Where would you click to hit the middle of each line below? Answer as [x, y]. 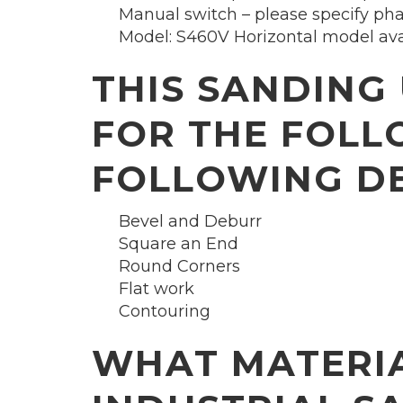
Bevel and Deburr [190, 222]
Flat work [157, 289]
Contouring [165, 312]
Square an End [179, 244]
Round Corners [179, 267]
